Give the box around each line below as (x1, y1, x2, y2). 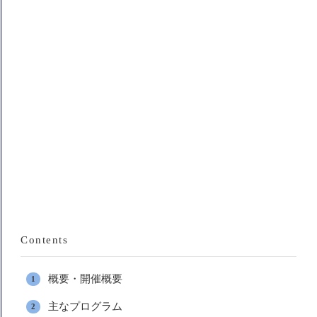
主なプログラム (48, 301, 122, 313)
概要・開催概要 (48, 273, 122, 285)
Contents (21, 234, 68, 246)
